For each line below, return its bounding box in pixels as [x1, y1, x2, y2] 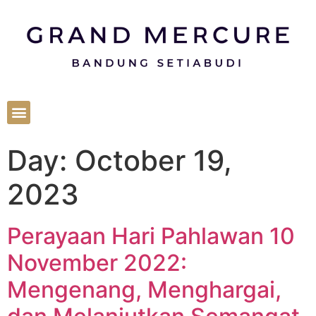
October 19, [75, 142, 232, 178]
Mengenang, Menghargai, [7, 275, 281, 303]
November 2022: [7, 248, 187, 276]
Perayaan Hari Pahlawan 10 [7, 221, 295, 250]
